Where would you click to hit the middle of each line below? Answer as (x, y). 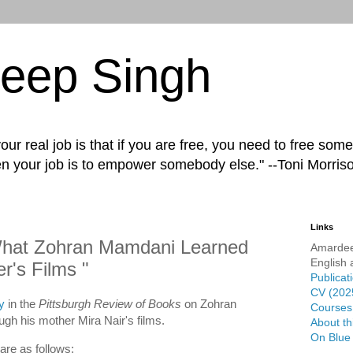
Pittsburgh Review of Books (111, 303)
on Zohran (210, 303)
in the (22, 303)
